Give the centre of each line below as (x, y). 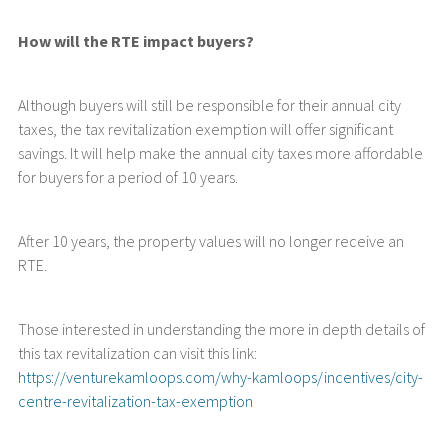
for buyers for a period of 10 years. (127, 177)
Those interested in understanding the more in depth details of (221, 329)
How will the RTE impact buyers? (135, 41)
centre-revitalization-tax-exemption (135, 401)
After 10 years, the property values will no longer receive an (210, 241)
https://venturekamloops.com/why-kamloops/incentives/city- (220, 377)
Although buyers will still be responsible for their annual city (209, 105)
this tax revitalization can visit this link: (137, 353)
